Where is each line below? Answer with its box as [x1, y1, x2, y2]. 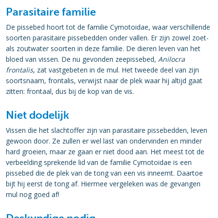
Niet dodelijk [6, 109, 69, 122]
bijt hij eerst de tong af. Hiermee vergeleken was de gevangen [6, 179, 200, 188]
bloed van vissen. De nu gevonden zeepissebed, [6, 54, 158, 64]
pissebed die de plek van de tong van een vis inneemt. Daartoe [6, 168, 203, 178]
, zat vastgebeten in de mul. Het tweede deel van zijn [33, 65, 199, 74]
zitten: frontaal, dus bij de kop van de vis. [6, 87, 134, 96]
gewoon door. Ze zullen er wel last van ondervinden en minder [6, 136, 202, 145]
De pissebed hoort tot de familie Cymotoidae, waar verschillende [6, 22, 210, 32]
